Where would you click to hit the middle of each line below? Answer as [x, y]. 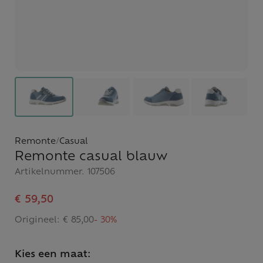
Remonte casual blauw [91, 157]
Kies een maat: [53, 254]
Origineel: [39, 220]
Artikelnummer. [51, 172]
